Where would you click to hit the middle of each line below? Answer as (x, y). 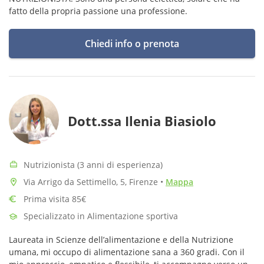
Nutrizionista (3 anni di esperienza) (93, 165)
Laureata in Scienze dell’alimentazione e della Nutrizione (121, 240)
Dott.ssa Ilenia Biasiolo (142, 121)
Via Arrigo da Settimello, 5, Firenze (92, 182)
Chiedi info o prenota (132, 44)
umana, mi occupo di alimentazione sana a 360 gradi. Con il (127, 252)
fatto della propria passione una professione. (98, 11)
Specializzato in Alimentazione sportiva (101, 216)
